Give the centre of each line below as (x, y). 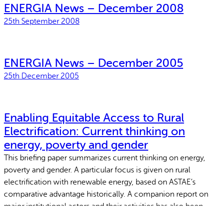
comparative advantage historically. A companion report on (106, 194)
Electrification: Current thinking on (94, 132)
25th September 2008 (42, 22)
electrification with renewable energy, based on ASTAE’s (100, 182)
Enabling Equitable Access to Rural (94, 118)
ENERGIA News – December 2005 (93, 63)
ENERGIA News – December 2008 (94, 9)
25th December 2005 (41, 76)
